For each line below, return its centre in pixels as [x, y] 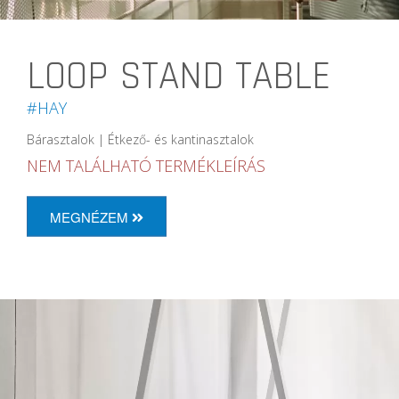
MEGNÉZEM [91, 216]
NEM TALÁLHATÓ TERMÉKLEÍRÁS [146, 165]
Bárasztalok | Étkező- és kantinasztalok [140, 139]
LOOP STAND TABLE [179, 76]
